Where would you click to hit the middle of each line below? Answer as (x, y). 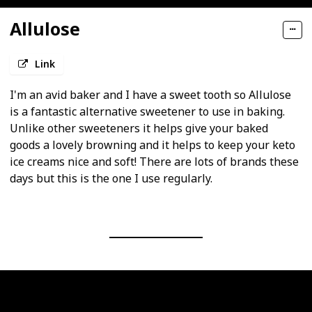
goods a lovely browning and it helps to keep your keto (153, 145)
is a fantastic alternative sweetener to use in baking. (147, 112)
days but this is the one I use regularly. (111, 179)
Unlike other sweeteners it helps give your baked (139, 128)
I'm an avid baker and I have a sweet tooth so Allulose (150, 95)
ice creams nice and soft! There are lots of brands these (154, 162)
